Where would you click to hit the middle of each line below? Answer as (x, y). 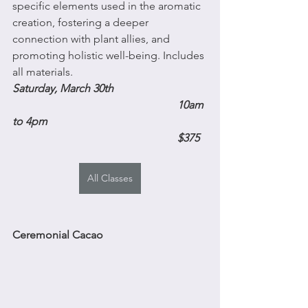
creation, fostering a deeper (82, 22)
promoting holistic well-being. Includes (110, 55)
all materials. (43, 71)
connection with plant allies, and (92, 38)
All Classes (110, 178)
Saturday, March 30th (64, 88)
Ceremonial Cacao (58, 234)
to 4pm (30, 121)
